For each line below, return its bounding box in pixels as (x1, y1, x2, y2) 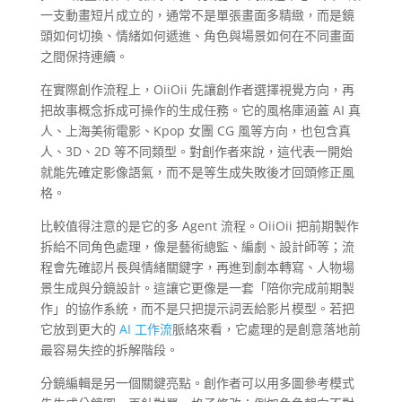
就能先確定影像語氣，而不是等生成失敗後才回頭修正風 (39, 163, 354, 181)
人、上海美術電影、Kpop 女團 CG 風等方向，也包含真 (39, 122, 351, 140)
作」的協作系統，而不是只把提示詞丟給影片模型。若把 (39, 300, 354, 318)
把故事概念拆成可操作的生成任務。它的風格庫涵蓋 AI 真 (39, 101, 361, 119)
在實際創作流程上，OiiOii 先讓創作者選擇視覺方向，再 (39, 81, 354, 99)
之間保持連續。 (39, 48, 128, 66)
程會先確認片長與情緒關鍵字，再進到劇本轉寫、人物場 (39, 258, 354, 276)
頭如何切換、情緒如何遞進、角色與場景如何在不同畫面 (39, 27, 354, 45)
